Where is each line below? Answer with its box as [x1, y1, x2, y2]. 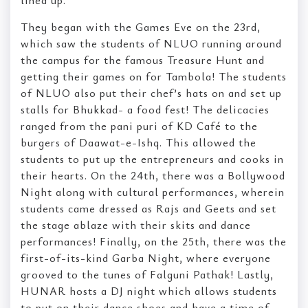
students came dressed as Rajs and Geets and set [21, 200, 276, 216]
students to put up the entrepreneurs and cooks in [21, 151, 284, 166]
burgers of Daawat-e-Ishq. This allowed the [21, 134, 256, 150]
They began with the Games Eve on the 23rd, [21, 19, 261, 34]
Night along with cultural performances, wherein [21, 184, 285, 199]
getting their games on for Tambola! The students [21, 68, 287, 84]
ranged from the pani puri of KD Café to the [21, 118, 258, 133]
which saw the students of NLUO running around [21, 35, 282, 51]
